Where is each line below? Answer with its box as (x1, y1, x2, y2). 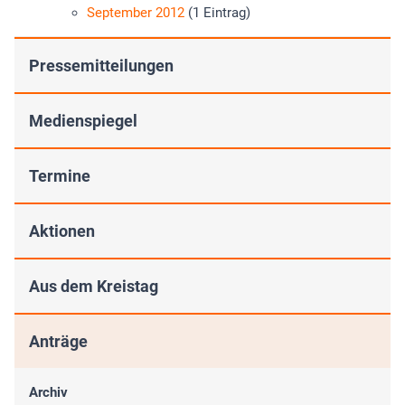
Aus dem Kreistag (29, 277, 158, 296)
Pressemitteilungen (29, 56, 174, 75)
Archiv (29, 384, 68, 400)
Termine (29, 166, 90, 185)
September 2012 (87, 5, 184, 21)
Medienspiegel (29, 111, 137, 130)
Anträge (29, 332, 88, 351)
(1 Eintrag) (184, 5, 250, 21)
